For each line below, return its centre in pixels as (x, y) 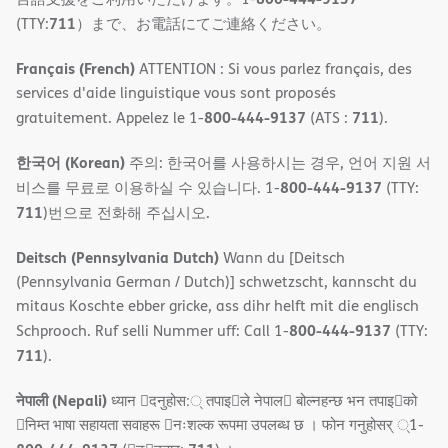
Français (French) (75, 68)
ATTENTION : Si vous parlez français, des (273, 69)
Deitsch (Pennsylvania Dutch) (117, 257)
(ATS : (329, 118)
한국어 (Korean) (70, 162)
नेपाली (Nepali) (61, 400)
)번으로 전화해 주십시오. (126, 213)
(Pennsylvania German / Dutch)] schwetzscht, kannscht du (216, 282)
